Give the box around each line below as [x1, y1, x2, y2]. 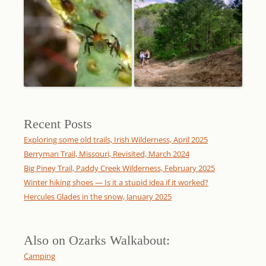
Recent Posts [24, 116, 92, 132]
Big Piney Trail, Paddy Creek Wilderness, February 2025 [24, 163, 215, 174]
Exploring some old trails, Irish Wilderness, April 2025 [24, 134, 208, 145]
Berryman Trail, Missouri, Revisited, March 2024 [24, 148, 189, 160]
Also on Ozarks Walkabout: [24, 233, 170, 248]
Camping [24, 251, 55, 262]
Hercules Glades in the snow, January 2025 [24, 191, 172, 202]
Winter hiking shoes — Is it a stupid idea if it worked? [24, 177, 208, 188]
